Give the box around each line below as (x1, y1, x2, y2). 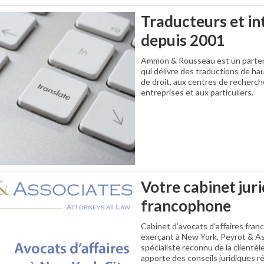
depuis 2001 (141, 31, 225, 49)
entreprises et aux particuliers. (141, 87, 253, 97)
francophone (141, 196, 231, 215)
